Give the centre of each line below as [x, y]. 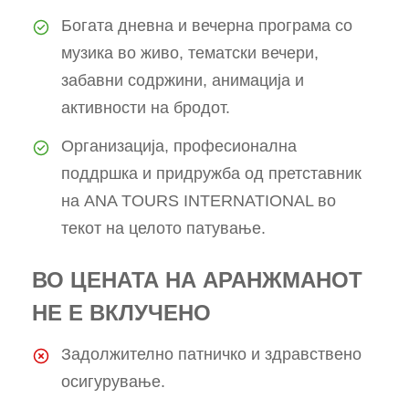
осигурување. [113, 382]
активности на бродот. [146, 108]
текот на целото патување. [163, 229]
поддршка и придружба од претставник [211, 174]
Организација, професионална [179, 147]
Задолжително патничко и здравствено [211, 355]
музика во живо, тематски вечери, [190, 53]
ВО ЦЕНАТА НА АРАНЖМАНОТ [197, 280]
